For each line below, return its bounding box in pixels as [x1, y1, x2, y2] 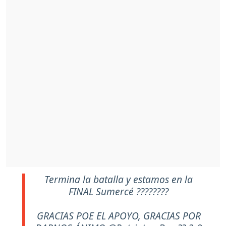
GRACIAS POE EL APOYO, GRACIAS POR [36, 209, 201, 223]
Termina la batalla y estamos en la [44, 173, 193, 187]
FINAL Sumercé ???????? [69, 185, 168, 199]
